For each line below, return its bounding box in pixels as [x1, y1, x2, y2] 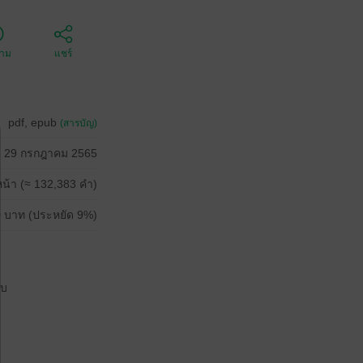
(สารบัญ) [60, 117, 97, 129]
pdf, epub [8, 116, 60, 129]
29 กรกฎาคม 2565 [4, 147, 97, 160]
